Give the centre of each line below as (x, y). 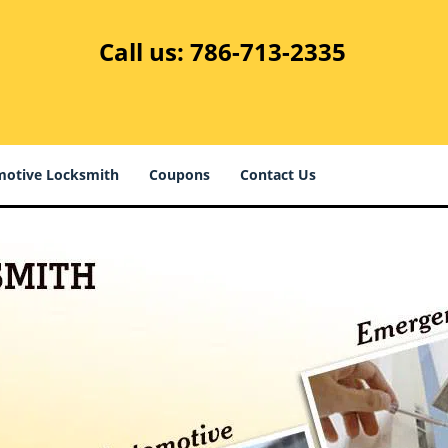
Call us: (144, 51)
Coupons (179, 174)
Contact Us (278, 174)
